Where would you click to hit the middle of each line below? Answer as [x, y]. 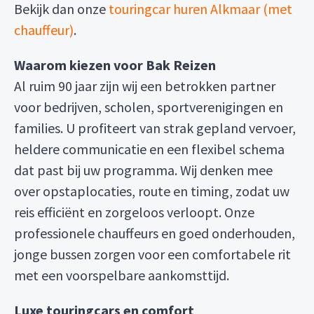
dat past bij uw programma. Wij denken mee [143, 170]
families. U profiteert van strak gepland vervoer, [155, 128]
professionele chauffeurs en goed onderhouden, [155, 233]
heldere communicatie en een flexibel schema [149, 149]
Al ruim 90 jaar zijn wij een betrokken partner [145, 86]
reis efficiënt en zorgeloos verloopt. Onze [134, 212]
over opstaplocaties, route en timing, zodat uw [152, 191]
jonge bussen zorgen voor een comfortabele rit [152, 254]
